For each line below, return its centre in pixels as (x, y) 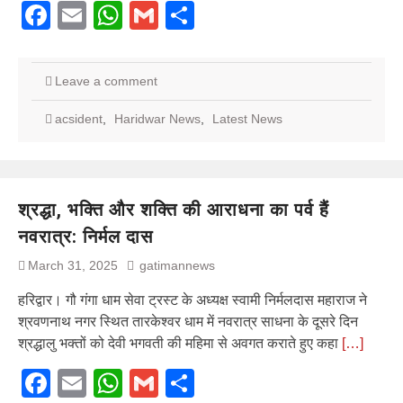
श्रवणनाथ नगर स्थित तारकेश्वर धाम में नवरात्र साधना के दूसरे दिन (188, 321)
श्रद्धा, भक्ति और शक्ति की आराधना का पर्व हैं (174, 209)
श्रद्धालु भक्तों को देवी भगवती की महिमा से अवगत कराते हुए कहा (180, 343)
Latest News (247, 118)
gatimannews (177, 265)
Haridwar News (157, 118)
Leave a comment (106, 81)
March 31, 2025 (73, 265)
